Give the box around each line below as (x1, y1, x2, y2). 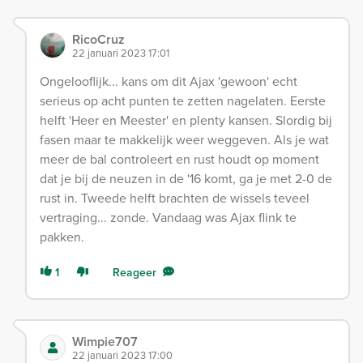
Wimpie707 (72, 331, 138, 351)
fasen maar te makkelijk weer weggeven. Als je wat (40, 130, 329, 149)
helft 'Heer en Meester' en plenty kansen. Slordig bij (40, 110, 332, 130)
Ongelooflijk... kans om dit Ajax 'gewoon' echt (40, 71, 297, 91)
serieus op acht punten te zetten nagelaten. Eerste (40, 91, 326, 110)
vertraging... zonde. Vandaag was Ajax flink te (40, 207, 297, 227)
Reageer (113, 263, 156, 281)
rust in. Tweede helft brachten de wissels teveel (40, 188, 310, 207)
